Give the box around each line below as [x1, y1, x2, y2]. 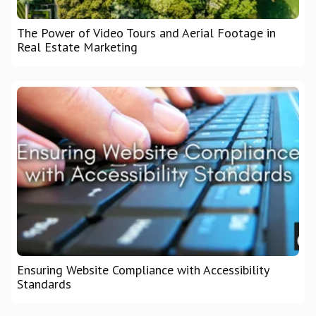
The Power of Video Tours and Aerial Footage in [17, 25, 276, 42]
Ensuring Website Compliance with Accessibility [17, 262, 269, 279]
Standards [17, 276, 71, 293]
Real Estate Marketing [17, 39, 138, 56]
